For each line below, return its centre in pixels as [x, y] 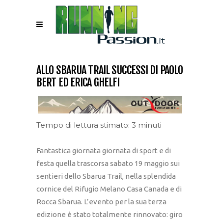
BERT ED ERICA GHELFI [78, 82]
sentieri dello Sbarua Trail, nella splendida [106, 176]
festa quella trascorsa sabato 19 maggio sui [108, 164]
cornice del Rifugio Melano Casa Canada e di [109, 189]
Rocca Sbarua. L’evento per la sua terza [101, 202]
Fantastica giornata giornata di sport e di [104, 151]
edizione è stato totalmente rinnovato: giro [110, 215]
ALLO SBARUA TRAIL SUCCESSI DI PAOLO [110, 70]
